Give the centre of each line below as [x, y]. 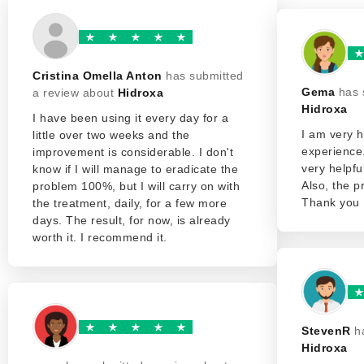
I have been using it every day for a [130, 118]
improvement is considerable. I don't [133, 152]
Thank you [331, 202]
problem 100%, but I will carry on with [136, 186]
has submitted [205, 76]
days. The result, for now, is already [132, 220]
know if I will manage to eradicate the [135, 169]
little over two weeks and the [111, 135]
